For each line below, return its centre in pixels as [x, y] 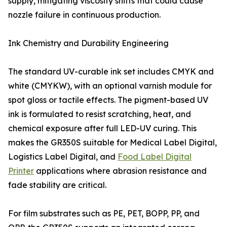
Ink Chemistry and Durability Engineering [88, 43]
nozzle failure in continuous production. [84, 15]
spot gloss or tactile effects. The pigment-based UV [108, 100]
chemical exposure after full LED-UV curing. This [102, 128]
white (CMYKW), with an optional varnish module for [110, 86]
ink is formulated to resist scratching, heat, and [100, 114]
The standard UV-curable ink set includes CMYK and [111, 72]
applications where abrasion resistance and [120, 171]
